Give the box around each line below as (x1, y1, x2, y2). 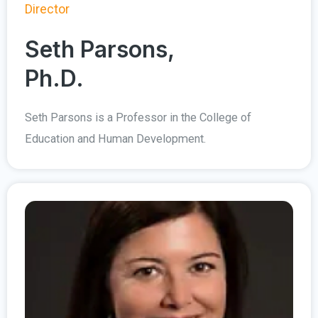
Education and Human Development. (25, 132, 206, 146)
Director (25, 1, 70, 17)
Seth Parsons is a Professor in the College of (25, 111, 251, 125)
